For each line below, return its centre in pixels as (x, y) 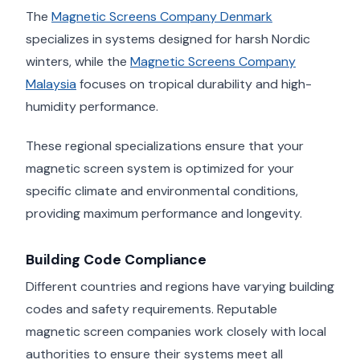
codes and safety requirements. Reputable (151, 309)
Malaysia (51, 84)
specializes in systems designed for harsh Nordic (168, 39)
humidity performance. (92, 106)
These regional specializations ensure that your (165, 145)
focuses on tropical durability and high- (194, 84)
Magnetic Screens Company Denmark (162, 16)
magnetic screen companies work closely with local (176, 332)
